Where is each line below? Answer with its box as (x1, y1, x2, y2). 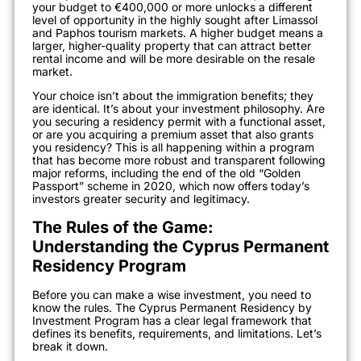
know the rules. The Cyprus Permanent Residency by (32, 300, 312, 314)
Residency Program (32, 255, 186, 276)
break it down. (32, 338, 108, 353)
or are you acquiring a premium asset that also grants (32, 127, 313, 142)
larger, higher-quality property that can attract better (32, 39, 311, 53)
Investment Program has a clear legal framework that (32, 313, 312, 327)
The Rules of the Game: (32, 217, 214, 237)
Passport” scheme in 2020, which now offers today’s (32, 179, 309, 193)
